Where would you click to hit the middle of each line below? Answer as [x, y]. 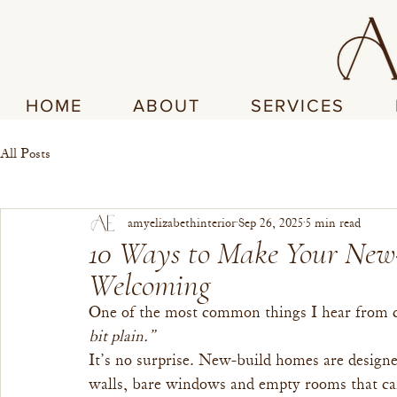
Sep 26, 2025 [271, 223]
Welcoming [150, 285]
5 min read [333, 223]
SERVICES [298, 105]
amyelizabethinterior [182, 223]
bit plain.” [122, 337]
